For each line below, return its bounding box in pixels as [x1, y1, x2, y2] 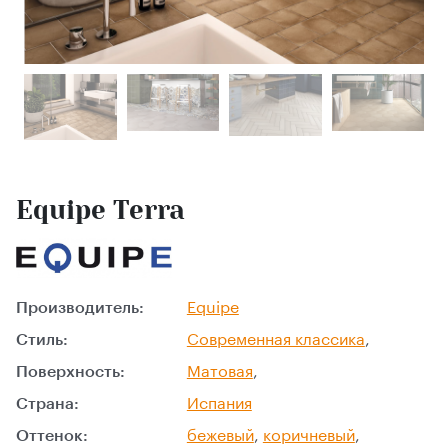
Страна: [16, 396, 79, 413]
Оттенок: [16, 428, 88, 445]
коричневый [262, 428, 355, 445]
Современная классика [186, 332, 365, 349]
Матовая [186, 364, 253, 381]
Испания [186, 396, 252, 413]
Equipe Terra [16, 194, 185, 225]
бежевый [186, 428, 254, 445]
